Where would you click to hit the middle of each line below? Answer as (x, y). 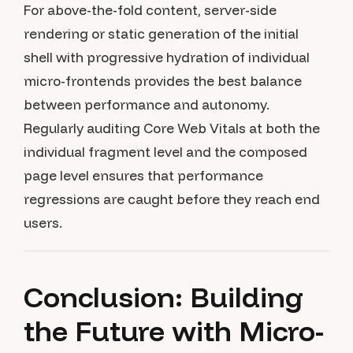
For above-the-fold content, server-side (150, 10)
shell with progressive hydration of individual (167, 57)
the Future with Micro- (174, 331)
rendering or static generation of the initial (161, 33)
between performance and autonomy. (147, 104)
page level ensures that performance (143, 175)
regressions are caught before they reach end (172, 199)
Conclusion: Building (163, 297)
